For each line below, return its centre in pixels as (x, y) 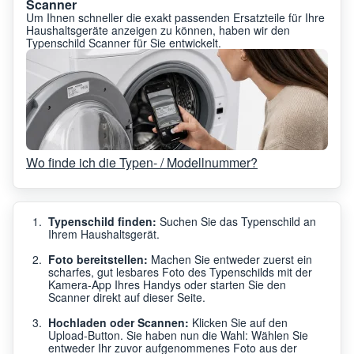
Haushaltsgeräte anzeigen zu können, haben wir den (158, 30)
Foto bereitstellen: (98, 259)
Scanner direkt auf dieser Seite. (127, 297)
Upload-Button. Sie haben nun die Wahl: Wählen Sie (178, 335)
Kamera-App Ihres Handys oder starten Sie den (167, 284)
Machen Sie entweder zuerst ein (230, 259)
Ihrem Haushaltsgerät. (104, 233)
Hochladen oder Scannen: (119, 322)
